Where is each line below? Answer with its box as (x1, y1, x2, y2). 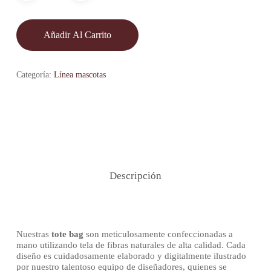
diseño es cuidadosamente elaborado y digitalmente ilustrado (16, 251, 246, 261)
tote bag (51, 229, 83, 240)
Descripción (109, 170, 162, 182)
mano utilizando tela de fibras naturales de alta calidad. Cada (16, 240, 246, 250)
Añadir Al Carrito (43, 30, 111, 41)
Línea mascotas (53, 70, 106, 80)
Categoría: (16, 70, 54, 80)
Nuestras (16, 229, 51, 240)
